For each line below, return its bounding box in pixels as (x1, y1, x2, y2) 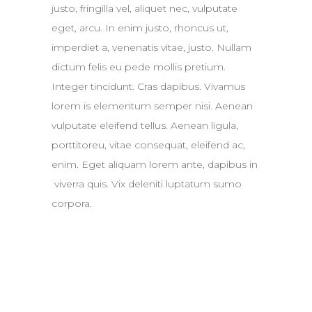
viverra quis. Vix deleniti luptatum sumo (52, 178, 242, 191)
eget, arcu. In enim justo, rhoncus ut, (52, 22, 228, 35)
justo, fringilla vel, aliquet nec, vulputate (52, 2, 237, 15)
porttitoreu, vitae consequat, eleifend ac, (52, 139, 245, 152)
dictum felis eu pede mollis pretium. (52, 61, 226, 74)
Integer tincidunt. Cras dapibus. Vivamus (52, 80, 245, 93)
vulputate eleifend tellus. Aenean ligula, (52, 119, 238, 132)
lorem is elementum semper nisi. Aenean (52, 100, 253, 113)
